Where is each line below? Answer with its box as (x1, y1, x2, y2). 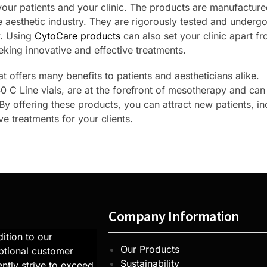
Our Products (120, 243, 179, 255)
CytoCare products (35, 29, 120, 42)
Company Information (108, 206, 240, 225)
